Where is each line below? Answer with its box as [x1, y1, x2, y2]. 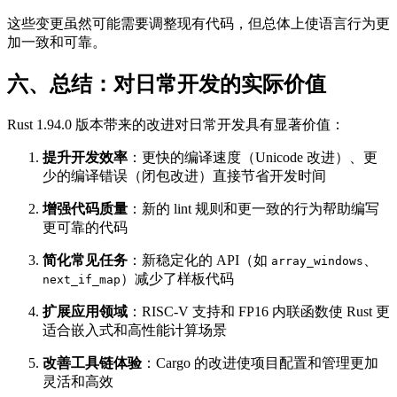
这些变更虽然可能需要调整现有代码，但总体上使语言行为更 [7, 16, 390, 32]
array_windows [271, 254, 363, 269]
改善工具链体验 [43, 355, 142, 371]
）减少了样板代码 [121, 271, 234, 287]
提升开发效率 [43, 150, 128, 166]
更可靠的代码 [43, 220, 128, 236]
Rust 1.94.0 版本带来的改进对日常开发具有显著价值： [7, 117, 345, 133]
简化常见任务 [43, 253, 128, 269]
